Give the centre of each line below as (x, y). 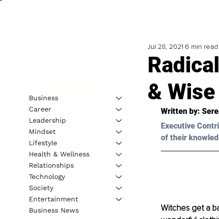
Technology (47, 176)
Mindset (42, 131)
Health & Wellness (59, 154)
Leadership (47, 120)
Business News (54, 210)
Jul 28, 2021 (165, 47)
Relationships (51, 165)
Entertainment (53, 199)
